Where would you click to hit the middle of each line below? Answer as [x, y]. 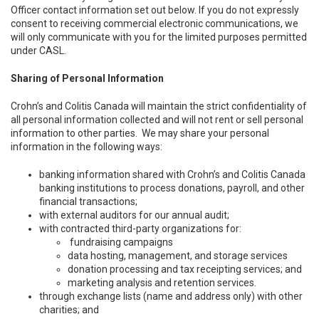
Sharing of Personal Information [87, 78]
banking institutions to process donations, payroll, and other [172, 188]
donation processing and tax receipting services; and [185, 269]
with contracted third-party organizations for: [141, 229]
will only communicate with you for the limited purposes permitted [159, 37]
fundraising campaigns [121, 242]
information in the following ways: [87, 147]
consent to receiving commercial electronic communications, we [155, 23]
